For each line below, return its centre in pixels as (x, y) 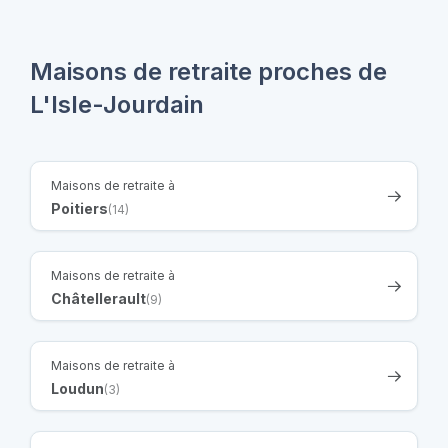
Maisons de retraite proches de (208, 72)
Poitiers (79, 209)
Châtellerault (98, 299)
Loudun (77, 389)
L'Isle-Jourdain (117, 105)
